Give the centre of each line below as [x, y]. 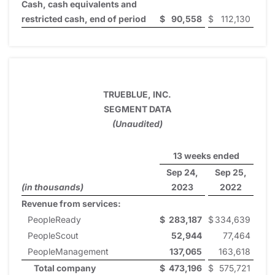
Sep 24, [182, 172]
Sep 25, [230, 172]
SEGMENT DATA [137, 109]
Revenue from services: [71, 203]
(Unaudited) [137, 123]
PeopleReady [54, 219]
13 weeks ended [206, 155]
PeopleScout [53, 235]
